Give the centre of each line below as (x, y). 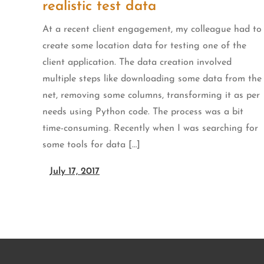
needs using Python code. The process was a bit (143, 112)
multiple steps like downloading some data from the (152, 79)
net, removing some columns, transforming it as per (151, 96)
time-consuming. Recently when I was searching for (150, 129)
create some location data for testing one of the (144, 46)
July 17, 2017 (75, 172)
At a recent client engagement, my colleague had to (152, 30)
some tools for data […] (91, 145)
